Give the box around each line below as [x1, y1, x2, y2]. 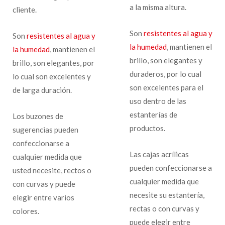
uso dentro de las [129, 96, 186, 105]
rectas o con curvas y [129, 203, 199, 213]
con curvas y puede [13, 179, 75, 188]
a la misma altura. [129, 2, 186, 12]
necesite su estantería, [129, 190, 204, 199]
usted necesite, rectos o [13, 165, 91, 175]
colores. [13, 206, 39, 215]
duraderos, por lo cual [129, 69, 201, 78]
